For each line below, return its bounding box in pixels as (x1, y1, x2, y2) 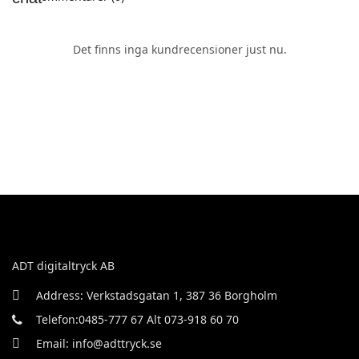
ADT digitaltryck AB (12, 258, 115, 273)
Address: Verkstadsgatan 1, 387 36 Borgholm (36, 288, 277, 303)
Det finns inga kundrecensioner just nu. (72, 42, 287, 57)
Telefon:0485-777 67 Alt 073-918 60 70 (36, 312, 239, 327)
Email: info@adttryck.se (36, 336, 162, 351)
